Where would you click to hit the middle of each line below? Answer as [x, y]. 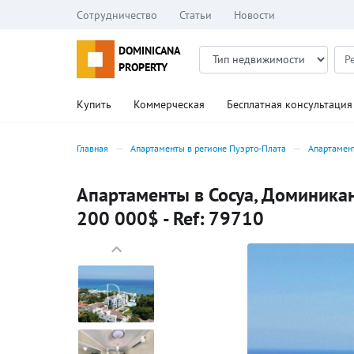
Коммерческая [169, 104]
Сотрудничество [117, 15]
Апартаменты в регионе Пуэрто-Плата [208, 148]
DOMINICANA [149, 51]
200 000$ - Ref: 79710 [170, 218]
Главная [92, 148]
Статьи [196, 15]
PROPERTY [143, 67]
